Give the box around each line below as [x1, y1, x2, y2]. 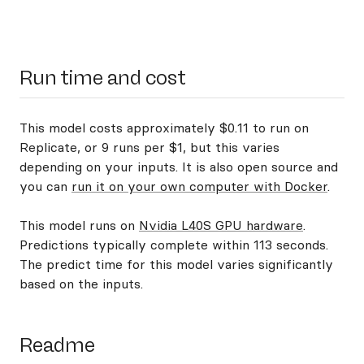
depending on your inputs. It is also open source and [19, 158, 338, 175]
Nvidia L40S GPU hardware [139, 217, 303, 233]
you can [19, 178, 71, 194]
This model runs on [19, 217, 139, 233]
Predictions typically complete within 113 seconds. [19, 236, 328, 253]
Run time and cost [19, 66, 186, 89]
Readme [19, 333, 95, 357]
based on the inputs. [19, 275, 143, 292]
